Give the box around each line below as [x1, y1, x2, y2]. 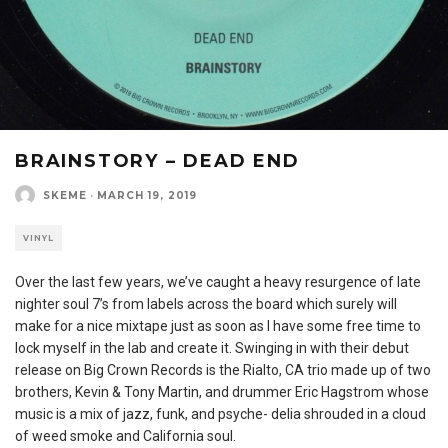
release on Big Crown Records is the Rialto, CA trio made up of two [15, 362, 431, 378]
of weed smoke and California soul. [15, 428, 236, 444]
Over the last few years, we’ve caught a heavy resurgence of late [15, 274, 421, 290]
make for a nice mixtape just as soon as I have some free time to [15, 318, 421, 334]
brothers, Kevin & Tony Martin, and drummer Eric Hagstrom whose [15, 384, 429, 400]
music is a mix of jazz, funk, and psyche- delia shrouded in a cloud [15, 406, 426, 422]
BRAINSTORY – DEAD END [15, 150, 300, 172]
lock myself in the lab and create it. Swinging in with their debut [15, 340, 409, 356]
